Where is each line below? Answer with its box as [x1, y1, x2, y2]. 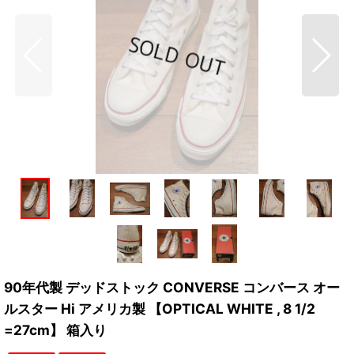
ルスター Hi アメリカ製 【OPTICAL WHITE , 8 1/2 [4, 300, 315, 318]
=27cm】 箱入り [4, 322, 107, 339]
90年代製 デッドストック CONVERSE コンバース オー [4, 279, 340, 296]
